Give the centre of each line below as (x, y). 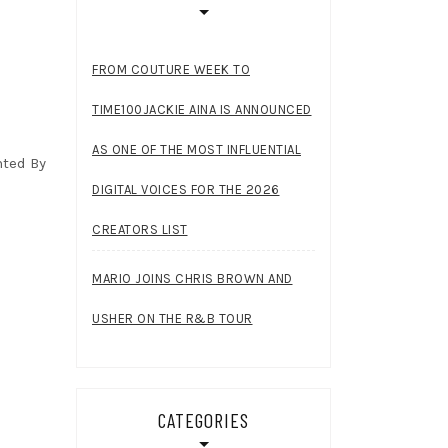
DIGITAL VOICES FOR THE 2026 (186, 189)
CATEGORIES (203, 419)
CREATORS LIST (140, 229)
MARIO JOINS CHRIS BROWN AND (192, 278)
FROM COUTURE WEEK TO (171, 69)
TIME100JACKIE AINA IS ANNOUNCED (202, 109)
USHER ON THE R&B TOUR (172, 318)
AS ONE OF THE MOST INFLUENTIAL (196, 149)
